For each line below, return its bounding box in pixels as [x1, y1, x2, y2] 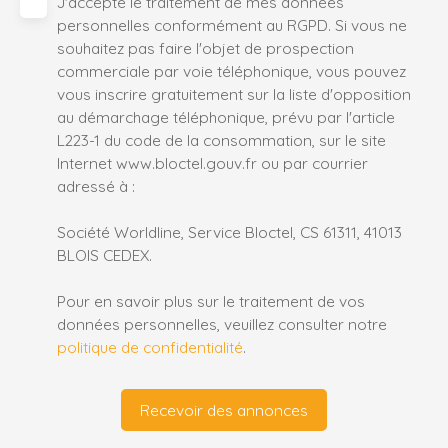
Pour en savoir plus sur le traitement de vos [57, 291, 365, 312]
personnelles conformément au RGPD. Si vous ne [57, 15, 407, 36]
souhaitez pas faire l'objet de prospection [57, 38, 354, 59]
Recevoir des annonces [140, 399, 308, 420]
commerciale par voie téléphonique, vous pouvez [57, 61, 406, 82]
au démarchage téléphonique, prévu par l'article [57, 107, 395, 128]
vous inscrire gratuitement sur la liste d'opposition [57, 84, 411, 105]
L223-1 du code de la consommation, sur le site [57, 130, 386, 151]
